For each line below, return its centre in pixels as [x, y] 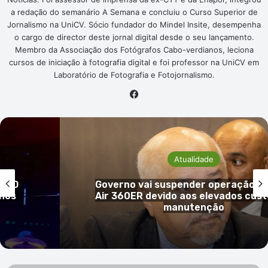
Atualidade [194, 159]
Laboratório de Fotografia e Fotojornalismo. [134, 74]
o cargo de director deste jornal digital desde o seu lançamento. [134, 37]
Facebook [161, 93]
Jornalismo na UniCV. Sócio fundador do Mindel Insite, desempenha [134, 24]
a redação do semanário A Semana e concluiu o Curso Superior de [134, 12]
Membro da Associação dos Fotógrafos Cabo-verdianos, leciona [134, 49]
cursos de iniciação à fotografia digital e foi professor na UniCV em [134, 62]
